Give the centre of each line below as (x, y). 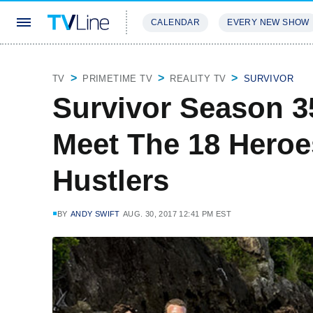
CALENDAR (176, 22)
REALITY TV (198, 79)
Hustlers (111, 181)
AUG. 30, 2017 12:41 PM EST (177, 214)
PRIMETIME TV (118, 79)
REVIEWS (239, 64)
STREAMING (171, 64)
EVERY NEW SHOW (268, 22)
